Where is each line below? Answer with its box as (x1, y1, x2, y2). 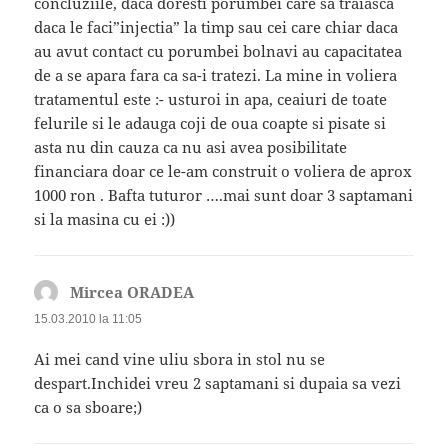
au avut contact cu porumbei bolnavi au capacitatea (34, 41, 403, 62)
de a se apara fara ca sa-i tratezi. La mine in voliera (34, 65, 398, 86)
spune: (194, 282, 243, 303)
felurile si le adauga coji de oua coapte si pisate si (34, 113, 387, 134)
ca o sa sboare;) (34, 397, 143, 418)
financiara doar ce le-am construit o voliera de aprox (34, 161, 413, 182)
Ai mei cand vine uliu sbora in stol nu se (34, 349, 326, 370)
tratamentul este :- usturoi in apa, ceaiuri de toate (34, 89, 388, 110)
